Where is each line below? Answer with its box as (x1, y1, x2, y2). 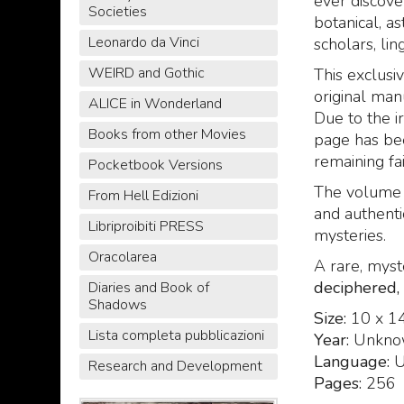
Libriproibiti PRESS (87, 216, 204, 237)
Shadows (87, 295, 147, 316)
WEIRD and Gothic (87, 63, 205, 84)
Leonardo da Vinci (87, 32, 199, 53)
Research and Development (87, 356, 262, 377)
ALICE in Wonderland (87, 94, 222, 115)
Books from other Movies (87, 124, 246, 145)
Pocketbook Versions (87, 155, 223, 176)
